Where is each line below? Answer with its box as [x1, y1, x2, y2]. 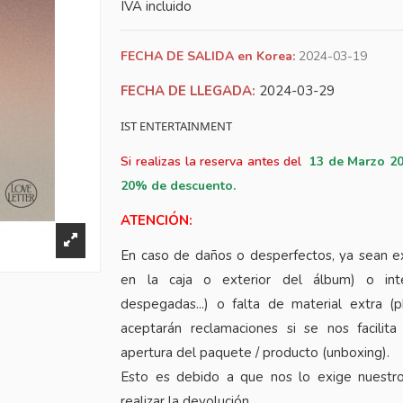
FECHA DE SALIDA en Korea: [121, 48, 296, 65]
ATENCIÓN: [121, 211, 193, 229]
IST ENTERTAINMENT [121, 118, 233, 134]
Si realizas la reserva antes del [121, 153, 306, 170]
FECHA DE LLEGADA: [121, 82, 256, 100]
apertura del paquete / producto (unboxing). [121, 344, 390, 362]
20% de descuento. [121, 177, 237, 194]
